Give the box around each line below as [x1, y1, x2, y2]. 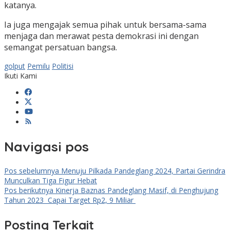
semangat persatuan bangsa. [4, 42, 117, 53]
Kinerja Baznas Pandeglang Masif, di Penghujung [53, 185, 218, 196]
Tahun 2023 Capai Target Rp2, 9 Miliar [4, 195, 136, 205]
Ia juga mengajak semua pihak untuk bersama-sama [4, 19, 206, 31]
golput [4, 61, 25, 71]
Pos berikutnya [4, 185, 53, 196]
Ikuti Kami [4, 71, 37, 81]
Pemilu [27, 61, 50, 71]
